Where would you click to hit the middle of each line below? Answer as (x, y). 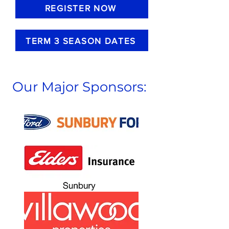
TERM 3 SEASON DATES (81, 40)
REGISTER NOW (81, 8)
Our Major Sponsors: (79, 87)
